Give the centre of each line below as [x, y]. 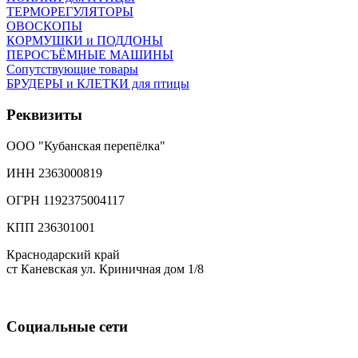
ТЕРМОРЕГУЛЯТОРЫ [70, 12]
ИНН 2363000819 [54, 173]
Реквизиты [44, 114]
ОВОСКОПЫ [44, 26]
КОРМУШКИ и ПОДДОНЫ [85, 41]
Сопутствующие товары [72, 70]
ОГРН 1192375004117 [66, 200]
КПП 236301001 [51, 227]
